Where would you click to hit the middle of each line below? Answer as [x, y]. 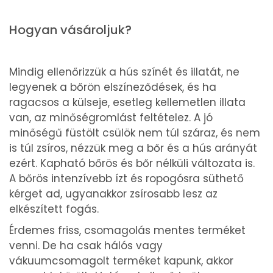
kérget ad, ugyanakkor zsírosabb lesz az [113, 193]
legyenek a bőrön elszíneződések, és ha [113, 87]
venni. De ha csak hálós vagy [86, 245]
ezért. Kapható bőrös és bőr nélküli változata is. [132, 163]
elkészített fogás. [54, 209]
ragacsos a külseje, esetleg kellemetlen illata [127, 102]
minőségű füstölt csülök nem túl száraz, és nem [135, 133]
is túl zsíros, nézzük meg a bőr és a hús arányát [133, 148]
